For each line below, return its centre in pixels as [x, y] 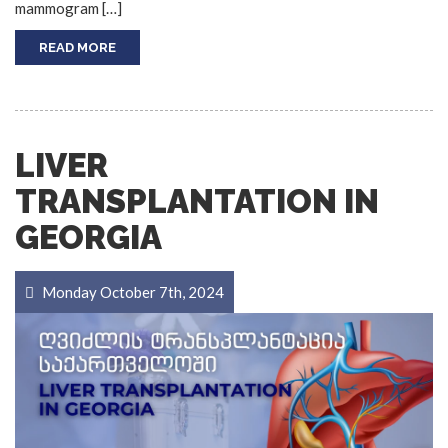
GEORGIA [88, 238]
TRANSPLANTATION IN [197, 202]
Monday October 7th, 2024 [131, 292]
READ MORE [77, 48]
